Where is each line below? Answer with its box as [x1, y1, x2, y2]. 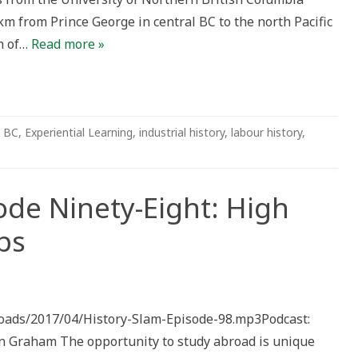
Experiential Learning [25, 125, 133, 140]
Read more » [31, 35, 105, 53]
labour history [231, 125, 302, 140]
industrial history [139, 125, 225, 140]
